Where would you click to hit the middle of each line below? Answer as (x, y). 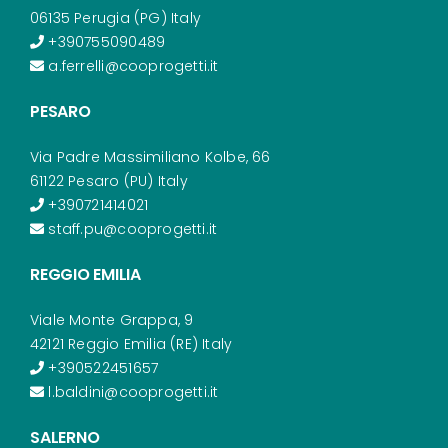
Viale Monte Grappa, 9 (111, 319)
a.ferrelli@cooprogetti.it (131, 65)
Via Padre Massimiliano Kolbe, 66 (150, 156)
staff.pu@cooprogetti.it (131, 228)
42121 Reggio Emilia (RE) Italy (131, 343)
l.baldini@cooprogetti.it (131, 391)
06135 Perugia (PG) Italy (115, 17)
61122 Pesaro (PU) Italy (108, 180)
